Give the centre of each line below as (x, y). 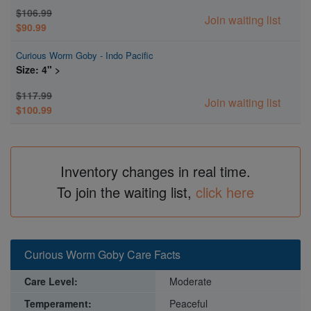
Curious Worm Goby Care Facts (102, 254)
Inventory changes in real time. (155, 171)
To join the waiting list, (126, 192)
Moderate (191, 281)
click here (225, 192)
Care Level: (51, 281)
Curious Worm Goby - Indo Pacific (85, 55)
